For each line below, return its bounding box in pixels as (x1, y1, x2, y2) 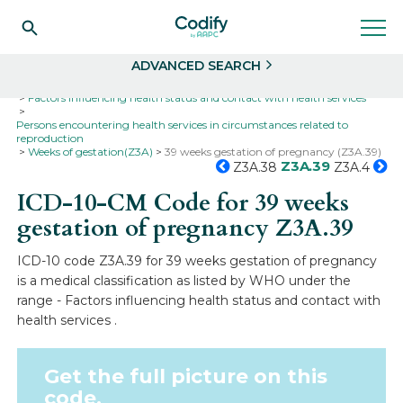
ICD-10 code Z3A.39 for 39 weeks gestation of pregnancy (17, 253, 378, 269)
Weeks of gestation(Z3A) (28, 145, 154, 158)
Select (41, 5, 79, 19)
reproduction (16, 131, 85, 145)
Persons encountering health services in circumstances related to (16, 118, 349, 131)
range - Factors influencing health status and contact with (17, 292, 381, 309)
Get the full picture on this (44, 364, 328, 389)
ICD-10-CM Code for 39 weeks (17, 187, 350, 219)
